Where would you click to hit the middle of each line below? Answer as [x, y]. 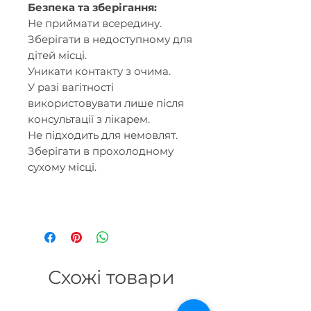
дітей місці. [57, 55]
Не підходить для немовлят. [103, 135]
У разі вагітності [71, 87]
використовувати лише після [106, 103]
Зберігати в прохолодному [101, 151]
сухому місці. [62, 167]
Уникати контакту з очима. [99, 71]
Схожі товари [111, 277]
